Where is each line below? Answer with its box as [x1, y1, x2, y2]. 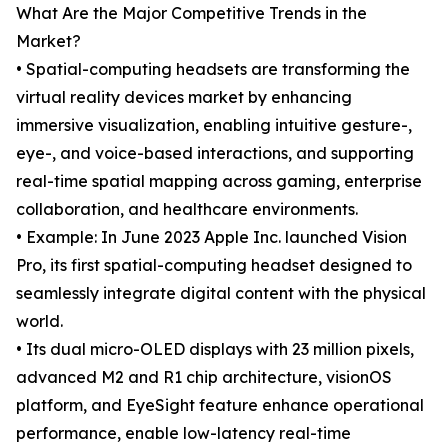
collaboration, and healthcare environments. [16, 199, 358, 220]
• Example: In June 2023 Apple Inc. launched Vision [16, 227, 407, 248]
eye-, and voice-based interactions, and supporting [16, 143, 414, 164]
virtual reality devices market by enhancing [16, 87, 352, 108]
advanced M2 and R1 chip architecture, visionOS [16, 367, 392, 388]
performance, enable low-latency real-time [16, 423, 351, 444]
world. [16, 311, 63, 332]
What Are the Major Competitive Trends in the [16, 3, 367, 24]
